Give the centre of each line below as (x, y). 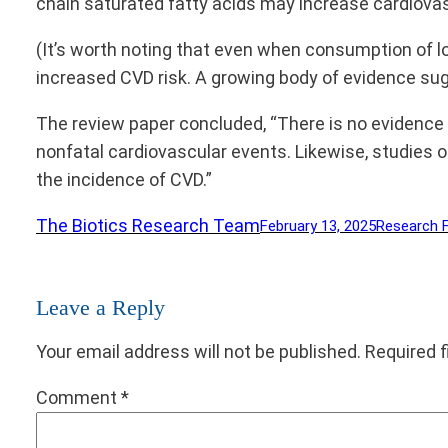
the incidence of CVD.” (124, 180)
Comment (78, 398)
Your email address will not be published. (198, 352)
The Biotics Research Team (148, 226)
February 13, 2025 (318, 225)
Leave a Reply (100, 308)
